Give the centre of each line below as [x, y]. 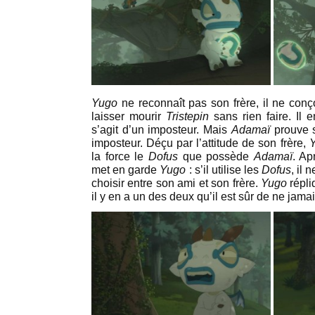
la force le [120, 156]
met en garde [126, 169]
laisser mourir [129, 116]
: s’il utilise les [224, 169]
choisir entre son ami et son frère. [176, 183]
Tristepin [187, 116]
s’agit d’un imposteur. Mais [161, 129]
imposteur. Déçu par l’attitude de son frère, [200, 143]
